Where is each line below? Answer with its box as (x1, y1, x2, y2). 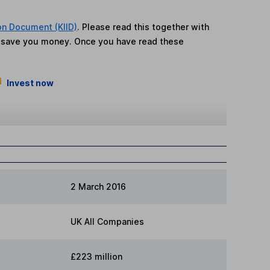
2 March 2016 (71, 181, 126, 192)
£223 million (71, 251, 122, 262)
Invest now (6, 78, 54, 89)
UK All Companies (71, 216, 144, 227)
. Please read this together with (77, 22, 210, 33)
